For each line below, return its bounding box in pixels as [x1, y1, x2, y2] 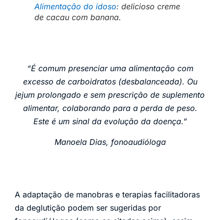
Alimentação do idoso [34, 1, 116, 12]
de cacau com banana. [34, 12, 121, 23]
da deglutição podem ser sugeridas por [15, 202, 161, 213]
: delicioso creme [116, 1, 180, 12]
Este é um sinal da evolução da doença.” [33, 116, 187, 127]
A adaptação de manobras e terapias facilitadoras [15, 189, 200, 199]
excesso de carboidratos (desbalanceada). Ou [23, 77, 197, 87]
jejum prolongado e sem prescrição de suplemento [15, 90, 205, 100]
